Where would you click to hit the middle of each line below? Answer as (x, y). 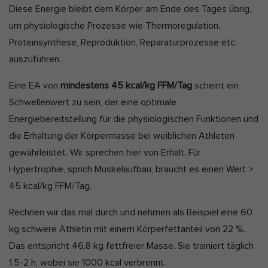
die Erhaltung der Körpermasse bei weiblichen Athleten (122, 136)
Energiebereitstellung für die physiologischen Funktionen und (134, 119)
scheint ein (215, 86)
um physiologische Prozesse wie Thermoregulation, (115, 26)
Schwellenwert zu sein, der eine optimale (93, 103)
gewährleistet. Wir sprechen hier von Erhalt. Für (105, 153)
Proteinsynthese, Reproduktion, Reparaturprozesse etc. (123, 43)
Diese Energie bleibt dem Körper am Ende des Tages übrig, (130, 9)
